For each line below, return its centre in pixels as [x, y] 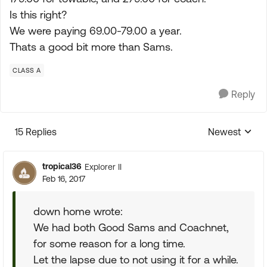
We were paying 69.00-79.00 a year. [96, 31]
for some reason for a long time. [109, 243]
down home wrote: [78, 211]
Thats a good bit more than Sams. [91, 47]
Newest [224, 132]
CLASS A [27, 70]
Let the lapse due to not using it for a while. [136, 260]
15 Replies [36, 132]
